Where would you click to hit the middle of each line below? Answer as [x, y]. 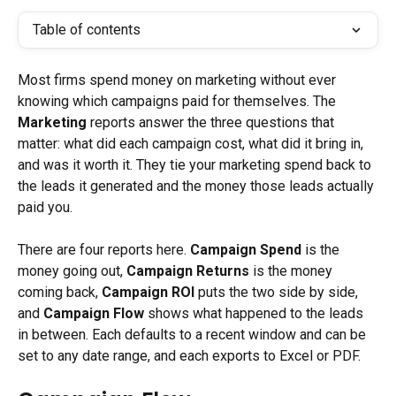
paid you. [45, 207]
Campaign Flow [94, 314]
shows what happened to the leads [255, 314]
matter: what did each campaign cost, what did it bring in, [192, 144]
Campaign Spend [246, 250]
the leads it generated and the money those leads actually [198, 186]
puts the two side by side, [278, 293]
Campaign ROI [148, 293]
